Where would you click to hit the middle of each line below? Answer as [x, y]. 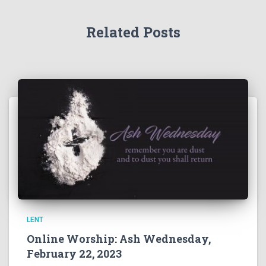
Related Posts [133, 32]
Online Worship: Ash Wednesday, [119, 238]
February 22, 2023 [74, 253]
